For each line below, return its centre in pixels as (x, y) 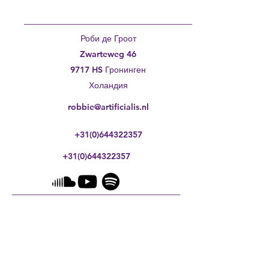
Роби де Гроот (108, 38)
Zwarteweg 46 (108, 54)
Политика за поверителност (96, 232)
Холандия (108, 85)
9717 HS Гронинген (108, 70)
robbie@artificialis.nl (108, 107)
